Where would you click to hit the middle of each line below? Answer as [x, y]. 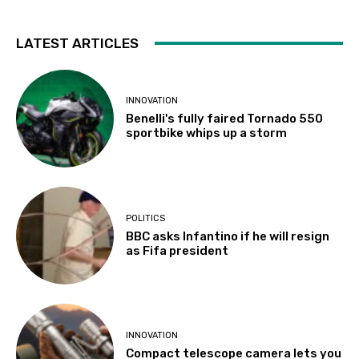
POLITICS [146, 218]
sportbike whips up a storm [207, 133]
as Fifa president [177, 250]
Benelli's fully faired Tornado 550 [225, 119]
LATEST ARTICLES [77, 43]
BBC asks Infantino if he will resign [228, 236]
